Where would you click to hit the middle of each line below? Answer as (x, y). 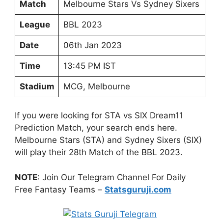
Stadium (37, 86)
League (35, 24)
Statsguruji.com (138, 189)
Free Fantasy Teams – (60, 189)
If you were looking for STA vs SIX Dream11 (99, 115)
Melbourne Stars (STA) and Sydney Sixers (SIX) (108, 140)
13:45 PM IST (89, 66)
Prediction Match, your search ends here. (96, 128)
